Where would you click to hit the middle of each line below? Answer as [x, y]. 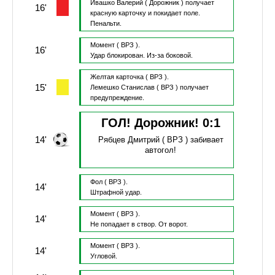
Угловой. [103, 256]
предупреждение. [117, 98]
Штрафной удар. [116, 192]
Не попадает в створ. [124, 224]
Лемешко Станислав [122, 87]
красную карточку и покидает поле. [145, 13]
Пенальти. [106, 24]
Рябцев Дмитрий [129, 140]
